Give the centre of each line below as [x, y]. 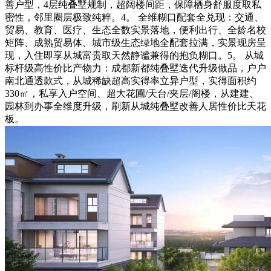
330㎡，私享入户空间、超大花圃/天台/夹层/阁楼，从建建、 [132, 93]
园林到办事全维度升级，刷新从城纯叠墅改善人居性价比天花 [135, 106]
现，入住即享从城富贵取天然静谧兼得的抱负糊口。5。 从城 [134, 55]
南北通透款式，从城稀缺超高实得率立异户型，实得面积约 [131, 81]
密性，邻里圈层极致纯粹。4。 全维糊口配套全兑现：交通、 [134, 17]
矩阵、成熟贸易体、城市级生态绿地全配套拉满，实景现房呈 [135, 43]
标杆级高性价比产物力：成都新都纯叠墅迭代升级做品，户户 [135, 68]
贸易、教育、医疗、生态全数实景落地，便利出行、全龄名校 [135, 30]
